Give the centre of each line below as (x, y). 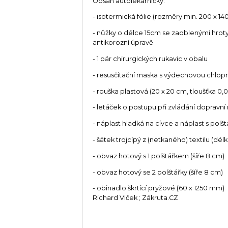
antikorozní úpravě (123, 43)
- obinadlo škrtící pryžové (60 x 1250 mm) (159, 188)
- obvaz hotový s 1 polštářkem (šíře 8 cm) (159, 156)
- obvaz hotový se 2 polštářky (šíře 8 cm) (158, 172)
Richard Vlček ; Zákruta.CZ (136, 198)
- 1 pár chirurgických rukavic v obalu (150, 59)
